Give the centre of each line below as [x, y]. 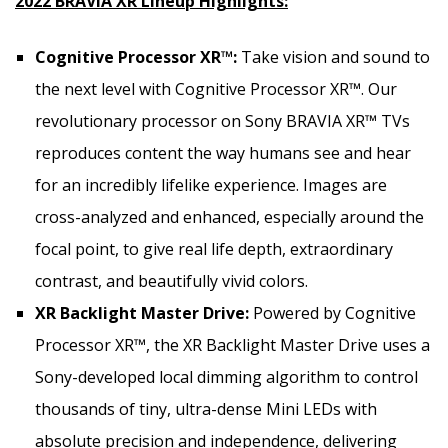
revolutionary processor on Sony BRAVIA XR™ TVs [222, 120]
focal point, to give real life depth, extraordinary [214, 248]
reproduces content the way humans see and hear [223, 152]
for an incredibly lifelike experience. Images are [211, 184]
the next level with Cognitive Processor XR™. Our [216, 88]
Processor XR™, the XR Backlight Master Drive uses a [232, 344]
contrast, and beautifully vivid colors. [171, 280]
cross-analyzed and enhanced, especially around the [229, 216]
